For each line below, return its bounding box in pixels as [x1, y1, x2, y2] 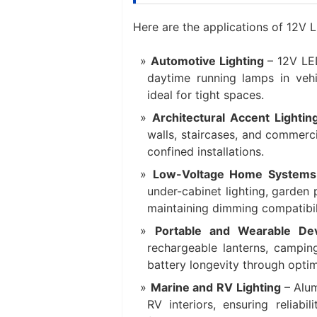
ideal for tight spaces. [147, 88, 264, 103]
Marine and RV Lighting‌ [150, 280, 284, 295]
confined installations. [147, 144, 264, 159]
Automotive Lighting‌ [151, 54, 268, 69]
